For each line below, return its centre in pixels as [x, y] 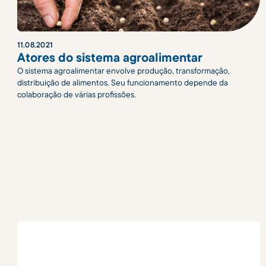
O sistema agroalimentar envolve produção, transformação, [123, 70]
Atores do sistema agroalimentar [110, 57]
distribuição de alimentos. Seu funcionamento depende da [122, 82]
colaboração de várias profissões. [76, 94]
